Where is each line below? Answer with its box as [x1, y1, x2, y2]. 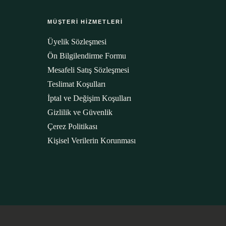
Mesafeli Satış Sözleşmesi [47, 66, 129, 74]
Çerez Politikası [47, 122, 97, 131]
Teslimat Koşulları [47, 80, 105, 88]
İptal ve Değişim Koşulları [47, 94, 131, 102]
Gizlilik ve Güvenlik [47, 108, 112, 117]
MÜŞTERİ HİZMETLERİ [47, 19, 123, 25]
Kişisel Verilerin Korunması [47, 136, 136, 145]
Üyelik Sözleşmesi [47, 37, 106, 46]
